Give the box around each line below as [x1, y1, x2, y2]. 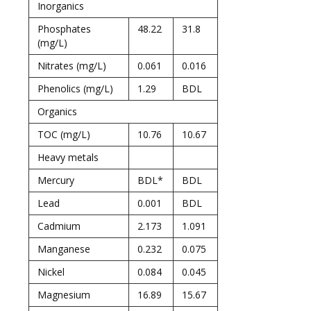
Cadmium [37, 219, 81, 233]
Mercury [37, 174, 74, 187]
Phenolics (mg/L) [37, 82, 113, 95]
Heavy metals [37, 151, 99, 164]
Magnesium [37, 288, 90, 301]
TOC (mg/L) [37, 128, 90, 141]
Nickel [37, 265, 65, 278]
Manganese [37, 242, 90, 255]
